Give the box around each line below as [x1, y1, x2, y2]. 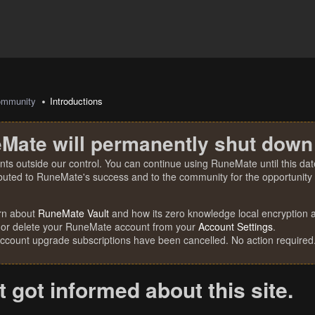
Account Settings [198, 219, 273, 233]
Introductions [50, 94, 103, 108]
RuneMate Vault [38, 206, 109, 220]
